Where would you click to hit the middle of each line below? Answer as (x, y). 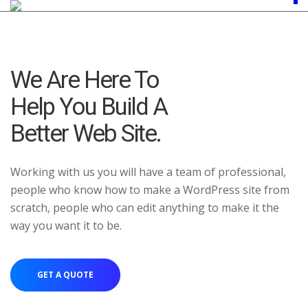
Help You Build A (89, 107)
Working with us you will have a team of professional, (148, 172)
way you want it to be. (66, 225)
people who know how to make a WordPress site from (150, 190)
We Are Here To (85, 80)
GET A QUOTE (65, 275)
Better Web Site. (86, 134)
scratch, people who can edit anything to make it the (145, 208)
